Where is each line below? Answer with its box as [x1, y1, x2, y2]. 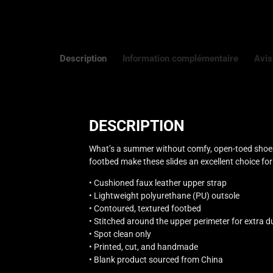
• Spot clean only [88, 229, 151, 239]
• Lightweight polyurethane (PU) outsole [88, 191, 239, 201]
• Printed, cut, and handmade [88, 242, 198, 252]
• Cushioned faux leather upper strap [88, 178, 227, 188]
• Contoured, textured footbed [88, 204, 201, 214]
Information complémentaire [122, 53, 238, 65]
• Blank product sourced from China [88, 255, 223, 265]
